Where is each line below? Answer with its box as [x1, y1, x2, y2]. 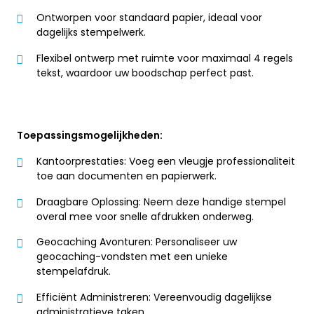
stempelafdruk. [36, 264, 111, 279]
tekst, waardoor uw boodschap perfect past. [36, 65, 254, 80]
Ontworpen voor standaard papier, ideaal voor [36, 10, 262, 25]
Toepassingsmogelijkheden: [17, 128, 163, 143]
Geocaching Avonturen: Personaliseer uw [36, 235, 237, 250]
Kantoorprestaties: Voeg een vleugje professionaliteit [36, 154, 295, 169]
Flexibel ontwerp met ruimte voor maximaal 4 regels [36, 50, 293, 65]
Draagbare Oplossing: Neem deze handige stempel [36, 194, 286, 209]
